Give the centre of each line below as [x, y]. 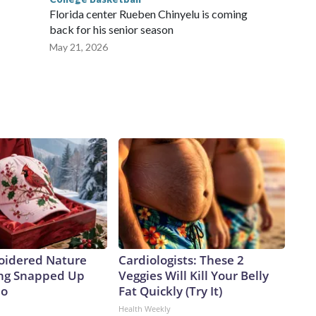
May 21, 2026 [79, 47]
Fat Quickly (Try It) [170, 291]
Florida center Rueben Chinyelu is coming [148, 14]
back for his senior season [111, 30]
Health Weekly [145, 309]
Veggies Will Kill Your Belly [194, 276]
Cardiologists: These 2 [181, 260]
